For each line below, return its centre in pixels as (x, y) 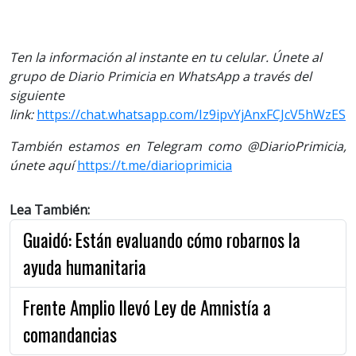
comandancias (70, 335)
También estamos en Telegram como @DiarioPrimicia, (178, 147)
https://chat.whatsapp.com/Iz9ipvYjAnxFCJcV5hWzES (191, 115)
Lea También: (50, 210)
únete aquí (42, 166)
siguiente (37, 96)
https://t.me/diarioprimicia (155, 166)
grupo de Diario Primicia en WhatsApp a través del (161, 77)
